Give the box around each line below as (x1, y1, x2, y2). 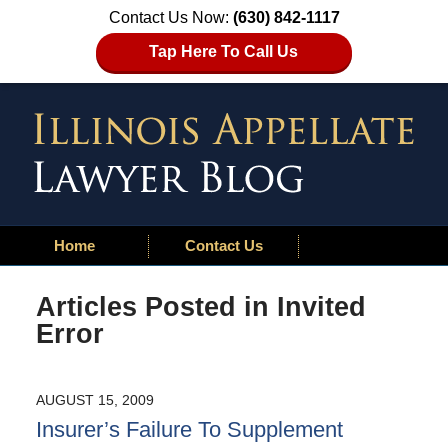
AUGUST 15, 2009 (35, 392, 154, 409)
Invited (276, 291, 366, 323)
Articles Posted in (35, 291, 269, 323)
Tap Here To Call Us (149, 43, 299, 60)
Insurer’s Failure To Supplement (35, 417, 343, 443)
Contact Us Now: (108, 9, 233, 26)
